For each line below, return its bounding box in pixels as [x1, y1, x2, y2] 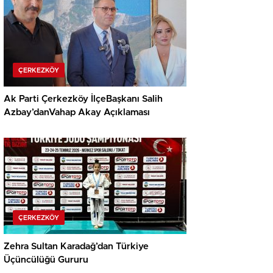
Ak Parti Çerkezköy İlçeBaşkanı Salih [4, 94, 163, 104]
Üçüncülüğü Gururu [4, 255, 88, 264]
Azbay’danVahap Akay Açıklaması [4, 107, 150, 117]
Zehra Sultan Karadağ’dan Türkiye [4, 241, 149, 251]
